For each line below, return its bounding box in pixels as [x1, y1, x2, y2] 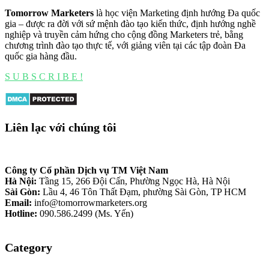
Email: [5, 198, 32, 208]
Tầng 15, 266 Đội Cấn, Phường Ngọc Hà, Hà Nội [37, 176, 230, 187]
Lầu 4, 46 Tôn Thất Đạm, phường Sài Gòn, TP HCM [40, 187, 246, 198]
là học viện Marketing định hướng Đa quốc [94, 8, 260, 19]
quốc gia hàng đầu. [5, 51, 77, 62]
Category [5, 241, 52, 255]
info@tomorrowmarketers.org [32, 198, 147, 208]
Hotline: [5, 208, 37, 219]
